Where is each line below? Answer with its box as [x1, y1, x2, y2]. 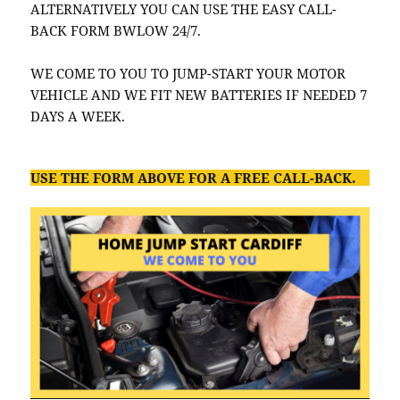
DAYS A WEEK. [30, 107, 126, 126]
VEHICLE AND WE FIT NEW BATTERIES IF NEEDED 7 [30, 86, 368, 104]
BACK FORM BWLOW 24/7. [30, 21, 202, 40]
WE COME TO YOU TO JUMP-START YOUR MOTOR [30, 64, 346, 83]
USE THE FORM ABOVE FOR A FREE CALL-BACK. [30, 169, 356, 187]
